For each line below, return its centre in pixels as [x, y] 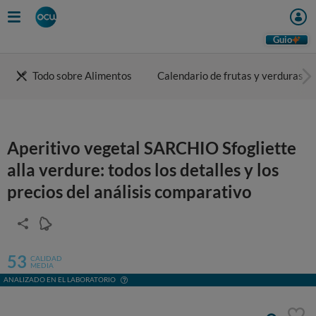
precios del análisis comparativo [129, 192]
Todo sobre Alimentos [82, 75]
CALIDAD [46, 258]
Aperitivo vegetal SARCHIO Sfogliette [152, 148]
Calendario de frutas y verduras [230, 75]
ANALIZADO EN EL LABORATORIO [60, 279]
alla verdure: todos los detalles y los [143, 170]
